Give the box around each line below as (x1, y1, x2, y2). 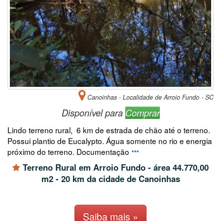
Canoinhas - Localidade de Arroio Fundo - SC (85, 92, 214, 102)
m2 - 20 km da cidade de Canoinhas (41, 172, 180, 184)
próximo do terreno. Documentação (7, 146, 131, 157)
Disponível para (61, 106, 125, 119)
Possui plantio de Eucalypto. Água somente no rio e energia (7, 135, 212, 146)
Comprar (125, 106, 160, 119)
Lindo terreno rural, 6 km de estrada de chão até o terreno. (7, 124, 210, 135)
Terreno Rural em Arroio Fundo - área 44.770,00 (20, 161, 209, 173)
